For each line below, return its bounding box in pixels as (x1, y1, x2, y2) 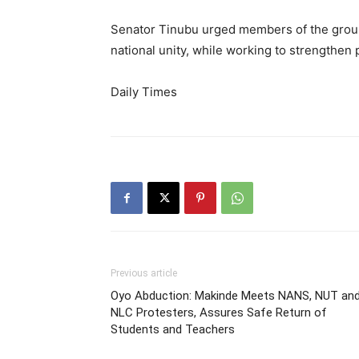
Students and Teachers (111, 322, 235, 337)
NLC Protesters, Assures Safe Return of (111, 305, 327, 320)
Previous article (111, 268, 177, 279)
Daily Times (111, 84, 177, 99)
